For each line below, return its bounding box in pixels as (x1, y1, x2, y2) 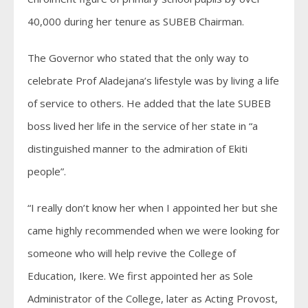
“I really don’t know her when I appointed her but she (27, 200, 278, 214)
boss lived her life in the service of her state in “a (27, 118, 258, 133)
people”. (27, 164, 66, 178)
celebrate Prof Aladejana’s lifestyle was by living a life (27, 73, 279, 87)
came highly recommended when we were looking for (27, 223, 280, 237)
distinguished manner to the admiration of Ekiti (27, 141, 247, 155)
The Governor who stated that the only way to (27, 50, 249, 65)
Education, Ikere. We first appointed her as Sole (27, 268, 253, 283)
